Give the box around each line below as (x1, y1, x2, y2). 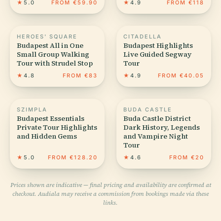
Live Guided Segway (123, 49, 191, 59)
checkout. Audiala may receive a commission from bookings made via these (12, 189, 209, 198)
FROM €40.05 (158, 72, 204, 79)
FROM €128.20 (48, 153, 98, 161)
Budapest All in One (17, 40, 83, 50)
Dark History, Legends (123, 122, 200, 132)
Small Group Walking (17, 49, 89, 59)
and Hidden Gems (17, 131, 77, 141)
